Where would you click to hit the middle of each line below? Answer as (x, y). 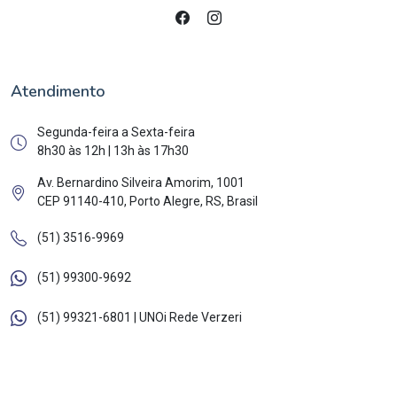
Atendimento (58, 92)
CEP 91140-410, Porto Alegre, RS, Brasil (148, 202)
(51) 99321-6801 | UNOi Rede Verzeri (140, 317)
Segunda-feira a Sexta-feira (116, 132)
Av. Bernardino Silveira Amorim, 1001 (141, 183)
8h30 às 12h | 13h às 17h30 (113, 151)
